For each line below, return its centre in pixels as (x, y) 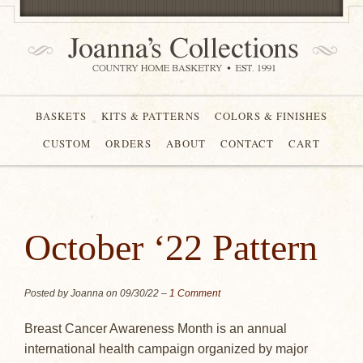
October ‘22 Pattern (171, 247)
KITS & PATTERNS (151, 116)
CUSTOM (67, 143)
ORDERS (128, 143)
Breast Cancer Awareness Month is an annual (156, 328)
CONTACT (247, 143)
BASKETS (61, 116)
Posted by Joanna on (72, 293)
